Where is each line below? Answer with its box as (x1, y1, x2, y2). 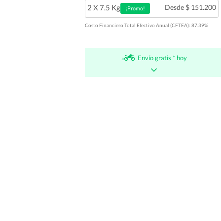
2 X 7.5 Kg (87, 2, 120, 12)
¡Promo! (125, 5, 145, 12)
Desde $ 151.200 (164, 2, 216, 11)
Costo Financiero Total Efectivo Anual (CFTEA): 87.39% (84, 22, 208, 28)
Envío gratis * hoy (137, 53, 187, 62)
